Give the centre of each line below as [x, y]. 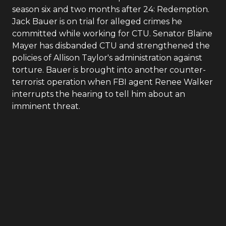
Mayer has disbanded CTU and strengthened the [111, 46]
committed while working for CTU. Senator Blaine [112, 34]
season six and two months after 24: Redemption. [111, 9]
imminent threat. [46, 106]
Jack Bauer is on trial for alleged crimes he [97, 21]
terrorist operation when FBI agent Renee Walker [112, 82]
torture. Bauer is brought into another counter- [109, 70]
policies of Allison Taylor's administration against [107, 58]
